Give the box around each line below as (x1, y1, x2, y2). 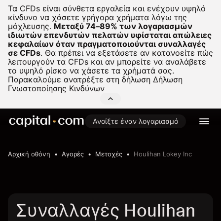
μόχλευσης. (8, 21, 51, 31)
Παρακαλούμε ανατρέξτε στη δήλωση (8, 74, 153, 84)
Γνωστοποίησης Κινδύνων (8, 83, 105, 93)
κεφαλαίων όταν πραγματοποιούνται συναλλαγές (8, 39, 206, 49)
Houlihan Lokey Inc (134, 150, 192, 158)
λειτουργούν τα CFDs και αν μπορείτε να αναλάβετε (8, 57, 206, 67)
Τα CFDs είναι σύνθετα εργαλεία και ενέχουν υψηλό (8, 3, 206, 13)
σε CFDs (8, 48, 40, 58)
